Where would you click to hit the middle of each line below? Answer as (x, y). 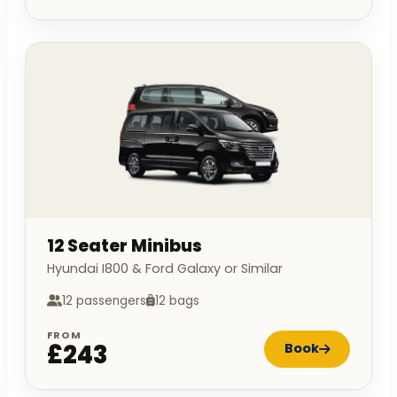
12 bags (177, 300)
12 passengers (104, 300)
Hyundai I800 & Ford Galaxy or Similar (165, 268)
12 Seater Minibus (125, 245)
